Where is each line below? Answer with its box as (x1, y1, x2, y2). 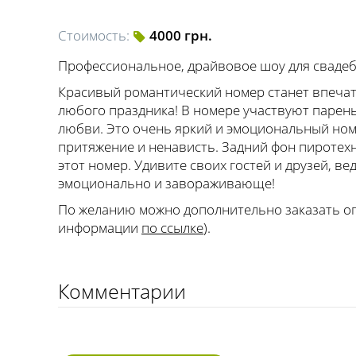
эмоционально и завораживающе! (58, 174, 275, 192)
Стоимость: (58, 26, 130, 44)
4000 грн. (149, 26, 212, 44)
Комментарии (58, 277, 186, 304)
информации (58, 219, 141, 237)
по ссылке (141, 219, 203, 237)
